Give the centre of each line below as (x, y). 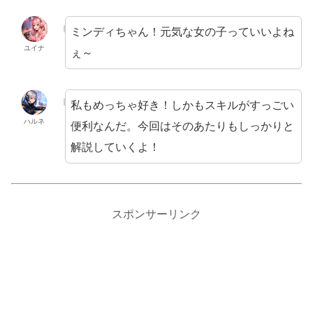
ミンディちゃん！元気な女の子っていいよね (182, 31)
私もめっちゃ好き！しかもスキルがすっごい (182, 105)
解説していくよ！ (115, 147)
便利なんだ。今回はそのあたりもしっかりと (182, 126)
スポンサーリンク (156, 214)
